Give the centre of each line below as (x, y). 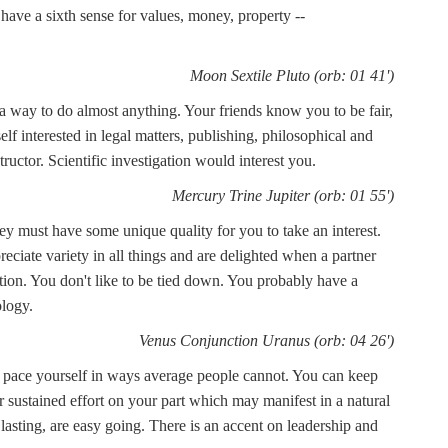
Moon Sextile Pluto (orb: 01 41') (292, 75)
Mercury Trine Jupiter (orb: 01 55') (283, 195)
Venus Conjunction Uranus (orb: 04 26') (266, 340)
